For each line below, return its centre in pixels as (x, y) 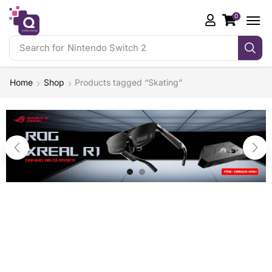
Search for (42, 48)
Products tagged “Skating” (128, 83)
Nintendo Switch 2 (107, 48)
